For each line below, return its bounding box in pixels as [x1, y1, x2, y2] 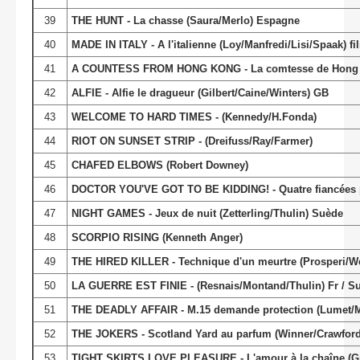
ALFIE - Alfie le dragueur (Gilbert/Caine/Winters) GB [71, 86, 329, 99]
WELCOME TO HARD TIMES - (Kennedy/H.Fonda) [71, 110, 317, 123]
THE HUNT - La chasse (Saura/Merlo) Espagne [71, 14, 300, 27]
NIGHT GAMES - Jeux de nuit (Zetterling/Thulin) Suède [71, 207, 343, 219]
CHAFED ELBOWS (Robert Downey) [71, 158, 248, 171]
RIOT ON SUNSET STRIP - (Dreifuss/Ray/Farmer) [71, 134, 313, 147]
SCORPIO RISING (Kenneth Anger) [71, 231, 243, 243]
